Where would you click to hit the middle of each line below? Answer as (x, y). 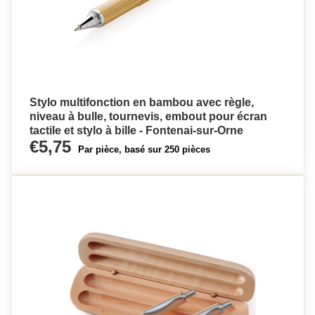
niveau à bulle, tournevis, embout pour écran (148, 116)
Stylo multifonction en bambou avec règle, (142, 102)
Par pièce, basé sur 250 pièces (144, 149)
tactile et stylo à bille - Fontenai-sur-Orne (136, 130)
